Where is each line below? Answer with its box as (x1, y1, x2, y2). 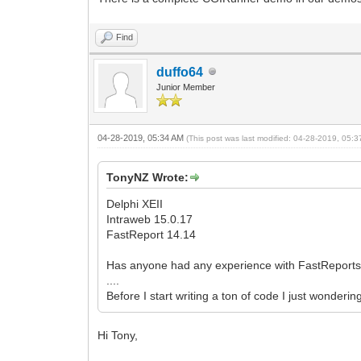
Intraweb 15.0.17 (106, 212, 193, 226)
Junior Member (156, 81, 216, 92)
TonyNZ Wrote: (106, 170, 189, 184)
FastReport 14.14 (106, 227, 197, 241)
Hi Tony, (98, 328, 139, 342)
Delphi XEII (106, 197, 164, 210)
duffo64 (156, 64, 204, 79)
